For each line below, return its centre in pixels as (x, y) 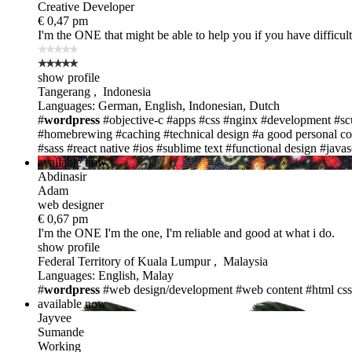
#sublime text (189, 148)
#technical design (206, 134)
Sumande (61, 332)
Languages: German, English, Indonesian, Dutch (159, 105)
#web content (269, 289)
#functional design (271, 148)
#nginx (240, 119)
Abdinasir (62, 176)
